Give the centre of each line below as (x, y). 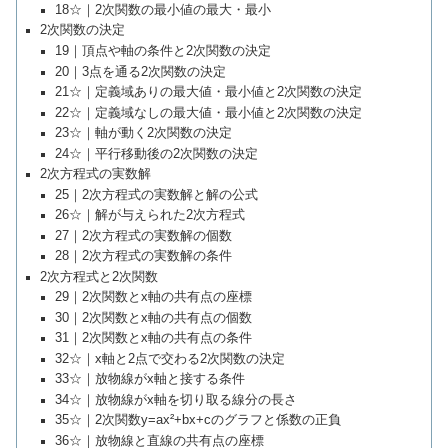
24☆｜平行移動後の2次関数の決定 (157, 153)
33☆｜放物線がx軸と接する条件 (150, 379)
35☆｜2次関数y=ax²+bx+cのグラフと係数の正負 (198, 420)
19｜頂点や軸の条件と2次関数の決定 (163, 51)
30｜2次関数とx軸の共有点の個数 (154, 317)
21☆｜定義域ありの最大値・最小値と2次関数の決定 (209, 92)
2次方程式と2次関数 (99, 276)
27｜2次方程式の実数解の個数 (144, 235)
